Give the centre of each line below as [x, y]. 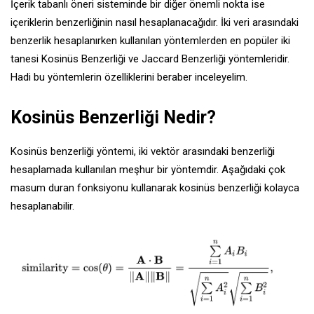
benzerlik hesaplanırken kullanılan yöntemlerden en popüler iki [150, 41]
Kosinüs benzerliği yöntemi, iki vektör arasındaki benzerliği [143, 152]
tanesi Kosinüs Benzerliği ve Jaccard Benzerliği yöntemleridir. [150, 59]
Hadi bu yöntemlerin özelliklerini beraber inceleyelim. [129, 77]
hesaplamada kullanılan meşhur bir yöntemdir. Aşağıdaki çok [148, 170]
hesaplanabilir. [42, 206]
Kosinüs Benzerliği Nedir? [113, 118]
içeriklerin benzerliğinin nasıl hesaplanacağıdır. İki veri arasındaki [155, 23]
